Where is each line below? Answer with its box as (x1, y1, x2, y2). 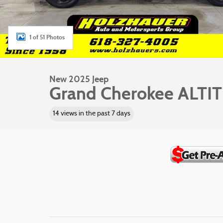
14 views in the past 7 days (52, 110, 130, 117)
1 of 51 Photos (29, 33, 65, 41)
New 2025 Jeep (49, 74, 109, 85)
